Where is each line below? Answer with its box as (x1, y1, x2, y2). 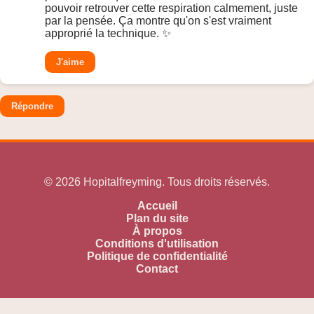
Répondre (11, 101, 53, 112)
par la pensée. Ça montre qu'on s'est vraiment (45, 15, 271, 27)
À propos (132, 225, 182, 238)
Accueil (137, 200, 177, 212)
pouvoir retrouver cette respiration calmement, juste (45, 2, 298, 15)
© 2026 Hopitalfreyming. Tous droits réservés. (44, 176, 270, 189)
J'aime (56, 57, 84, 68)
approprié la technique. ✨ (45, 27, 171, 40)
